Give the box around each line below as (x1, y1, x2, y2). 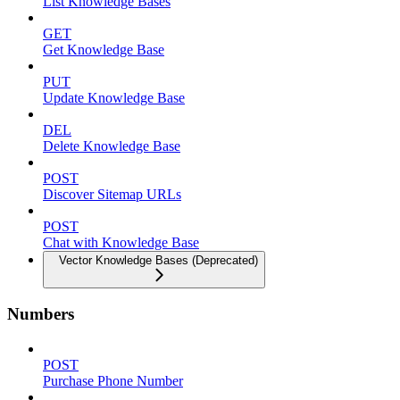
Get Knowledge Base (43, 41, 164, 57)
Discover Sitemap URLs (43, 186, 181, 202)
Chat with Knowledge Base (43, 234, 199, 250)
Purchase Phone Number (43, 373, 183, 388)
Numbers (7, 304, 74, 324)
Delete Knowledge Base (43, 137, 180, 154)
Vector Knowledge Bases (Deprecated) (59, 253, 258, 267)
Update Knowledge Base (43, 89, 185, 105)
